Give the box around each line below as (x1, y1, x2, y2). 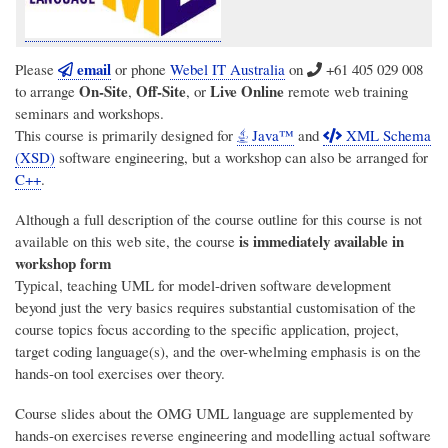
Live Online (210, 80, 284, 103)
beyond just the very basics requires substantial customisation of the (15, 297, 416, 318)
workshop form (15, 252, 111, 275)
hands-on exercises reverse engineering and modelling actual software (15, 425, 431, 446)
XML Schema (345, 125, 431, 146)
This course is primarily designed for (15, 125, 237, 146)
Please (15, 59, 58, 80)
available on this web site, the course (15, 231, 239, 252)
